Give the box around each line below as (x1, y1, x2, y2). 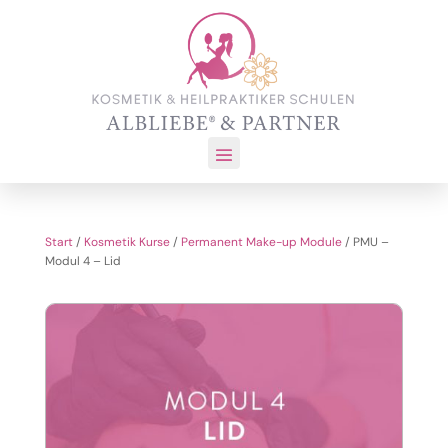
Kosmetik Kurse (83, 234, 170, 251)
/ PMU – (341, 234, 389, 251)
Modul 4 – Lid (44, 253, 121, 270)
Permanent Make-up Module (180, 234, 342, 251)
